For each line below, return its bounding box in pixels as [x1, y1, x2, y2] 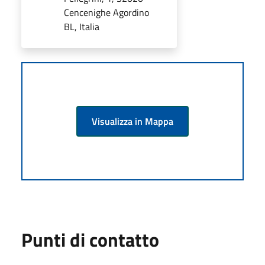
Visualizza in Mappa [92, 114, 173, 128]
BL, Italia [64, 19, 99, 34]
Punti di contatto [21, 225, 159, 254]
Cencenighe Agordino [64, 5, 149, 20]
